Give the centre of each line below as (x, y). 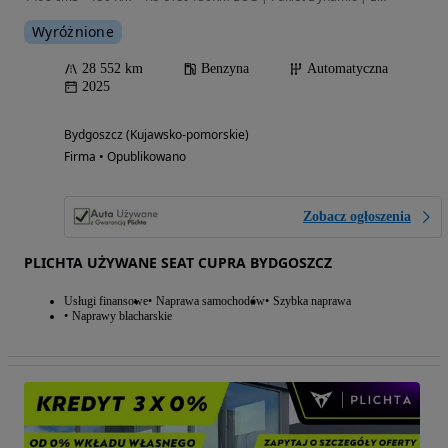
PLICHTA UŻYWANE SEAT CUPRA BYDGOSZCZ (178, 262)
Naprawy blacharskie (122, 315)
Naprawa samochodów (210, 300)
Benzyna (225, 68)
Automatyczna (347, 68)
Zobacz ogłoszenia (357, 216)
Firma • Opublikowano (125, 156)
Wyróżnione (73, 31)
